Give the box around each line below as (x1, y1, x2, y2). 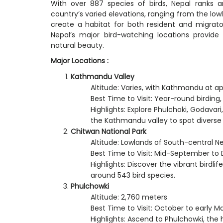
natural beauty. (51, 40, 104, 50)
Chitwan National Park (71, 126, 146, 136)
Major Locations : (51, 55, 109, 66)
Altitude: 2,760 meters (91, 192, 167, 202)
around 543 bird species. (91, 170, 175, 180)
